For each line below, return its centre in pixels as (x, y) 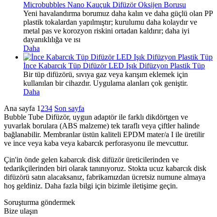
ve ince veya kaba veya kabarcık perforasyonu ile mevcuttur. (96, 143)
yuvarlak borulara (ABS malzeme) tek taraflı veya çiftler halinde (102, 125)
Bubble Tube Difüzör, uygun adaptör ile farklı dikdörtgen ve (96, 117)
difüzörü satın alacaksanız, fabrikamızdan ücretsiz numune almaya (105, 177)
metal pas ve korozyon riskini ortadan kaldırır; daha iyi (106, 31)
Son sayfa (69, 108)
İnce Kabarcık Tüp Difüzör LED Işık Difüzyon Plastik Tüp (114, 65)
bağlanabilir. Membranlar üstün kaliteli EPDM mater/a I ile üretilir (104, 134)
